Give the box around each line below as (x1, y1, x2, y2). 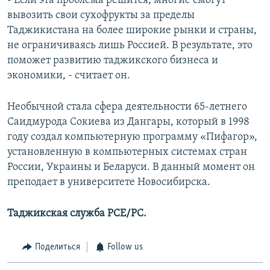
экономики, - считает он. (7, 70, 130, 82)
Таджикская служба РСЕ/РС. (7, 208, 146, 220)
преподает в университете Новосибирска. (7, 177, 210, 189)
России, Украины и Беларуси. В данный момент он (7, 162, 255, 174)
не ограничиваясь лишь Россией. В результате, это (7, 40, 253, 52)
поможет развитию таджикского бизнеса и (7, 55, 218, 67)
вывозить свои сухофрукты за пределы (7, 10, 195, 22)
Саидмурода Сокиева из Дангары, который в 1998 (7, 116, 250, 128)
